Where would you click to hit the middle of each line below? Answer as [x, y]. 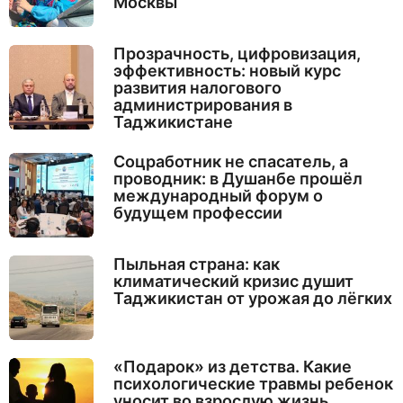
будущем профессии [197, 212]
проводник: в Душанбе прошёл [237, 178]
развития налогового [197, 87]
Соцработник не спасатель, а [230, 161]
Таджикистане [173, 121]
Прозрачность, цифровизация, [237, 53]
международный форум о [218, 195]
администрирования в [202, 104]
